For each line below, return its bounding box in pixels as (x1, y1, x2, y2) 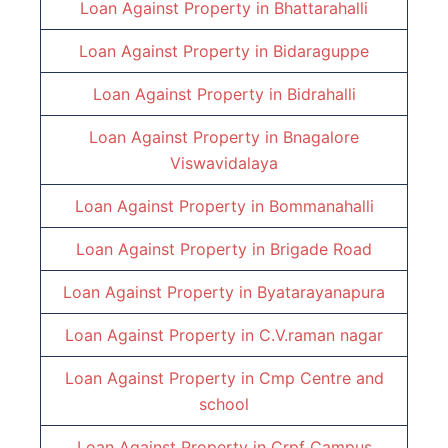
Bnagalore (283, 127, 359, 148)
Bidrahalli (286, 84, 356, 105)
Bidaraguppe (273, 41, 369, 62)
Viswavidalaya (170, 153, 278, 174)
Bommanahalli (268, 196, 374, 217)
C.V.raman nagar (259, 325, 383, 346)
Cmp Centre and (258, 368, 384, 389)
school (199, 394, 249, 415)
